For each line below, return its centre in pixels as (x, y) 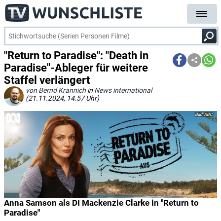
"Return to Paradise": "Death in (76, 55)
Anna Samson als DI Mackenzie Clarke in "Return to (101, 203)
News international (123, 90)
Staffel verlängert (47, 80)
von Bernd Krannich (56, 90)
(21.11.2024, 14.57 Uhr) (62, 98)
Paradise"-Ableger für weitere (76, 68)
